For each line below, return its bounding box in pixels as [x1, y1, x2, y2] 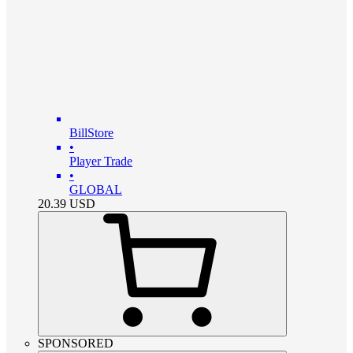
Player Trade [69, 154, 132, 168]
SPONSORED [38, 336, 113, 350]
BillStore [69, 125, 113, 139]
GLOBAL [69, 182, 122, 196]
